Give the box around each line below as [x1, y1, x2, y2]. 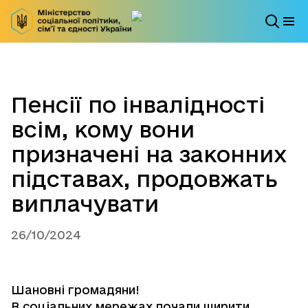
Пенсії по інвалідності [11, 92, 265, 118]
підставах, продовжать [11, 166, 278, 192]
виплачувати [11, 191, 159, 217]
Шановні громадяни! [11, 283, 140, 297]
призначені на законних [11, 142, 287, 167]
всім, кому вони [11, 117, 195, 142]
